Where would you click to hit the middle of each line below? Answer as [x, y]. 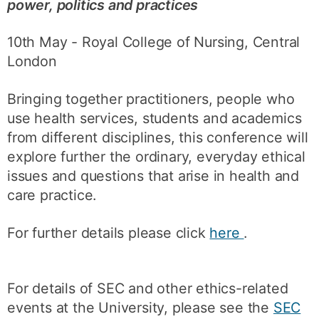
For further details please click [109, 232]
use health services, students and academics [155, 119]
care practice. [52, 195]
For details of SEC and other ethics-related [148, 289]
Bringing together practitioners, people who [151, 99]
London [32, 62]
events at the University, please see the [140, 308]
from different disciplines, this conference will [158, 138]
